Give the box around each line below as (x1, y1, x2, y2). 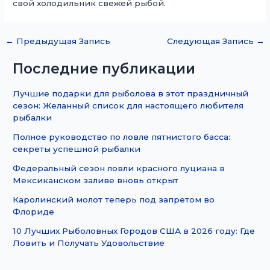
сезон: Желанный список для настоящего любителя (13, 101, 244, 111)
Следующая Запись (166, 36, 256, 46)
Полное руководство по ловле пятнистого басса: (13, 132, 231, 142)
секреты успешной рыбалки (13, 144, 141, 154)
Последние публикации (13, 60, 196, 78)
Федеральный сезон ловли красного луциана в (13, 163, 225, 174)
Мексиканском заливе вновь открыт (13, 175, 179, 186)
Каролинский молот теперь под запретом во (13, 195, 215, 205)
